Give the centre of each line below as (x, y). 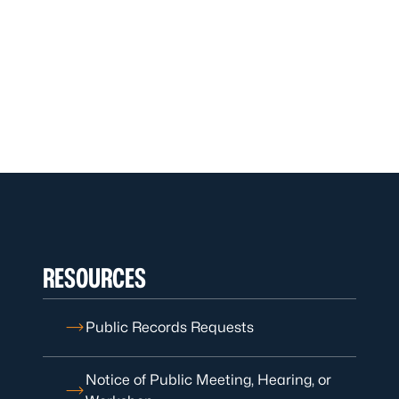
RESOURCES (94, 277)
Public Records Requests (170, 327)
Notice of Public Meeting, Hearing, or (208, 379)
